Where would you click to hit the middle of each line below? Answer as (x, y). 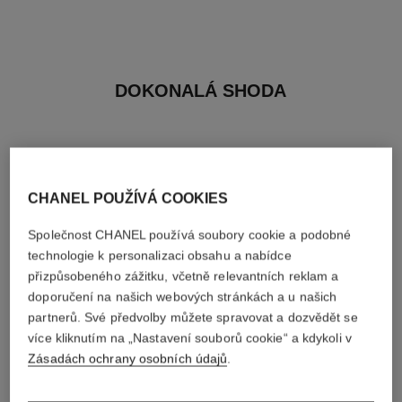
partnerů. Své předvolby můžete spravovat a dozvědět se (193, 317)
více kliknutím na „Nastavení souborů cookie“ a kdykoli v (190, 338)
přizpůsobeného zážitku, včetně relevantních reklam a (184, 276)
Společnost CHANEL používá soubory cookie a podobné (190, 235)
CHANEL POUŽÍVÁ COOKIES (128, 198)
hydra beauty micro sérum (301, 391)
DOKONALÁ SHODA (201, 91)
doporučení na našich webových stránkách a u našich (183, 297)
